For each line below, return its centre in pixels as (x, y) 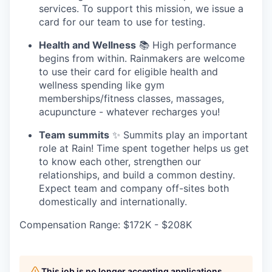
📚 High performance (186, 45)
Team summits (74, 134)
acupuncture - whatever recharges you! (129, 111)
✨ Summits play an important (178, 134)
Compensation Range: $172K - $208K (106, 224)
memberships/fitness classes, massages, (131, 98)
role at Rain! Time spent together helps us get (144, 148)
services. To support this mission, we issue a (141, 8)
